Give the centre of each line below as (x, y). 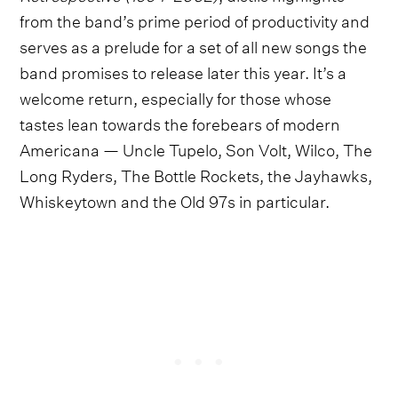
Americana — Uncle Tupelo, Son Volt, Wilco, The (196, 147)
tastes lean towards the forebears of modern (180, 122)
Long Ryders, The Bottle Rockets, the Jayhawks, (196, 173)
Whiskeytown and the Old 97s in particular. (175, 199)
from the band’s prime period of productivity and (195, 19)
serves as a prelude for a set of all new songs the (194, 44)
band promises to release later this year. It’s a (183, 70)
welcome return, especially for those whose (176, 96)
